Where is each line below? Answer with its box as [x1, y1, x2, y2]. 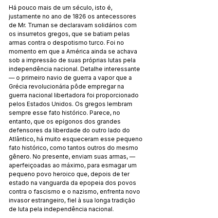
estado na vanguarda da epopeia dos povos [9, 179, 138, 186]
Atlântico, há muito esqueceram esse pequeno [9, 135, 144, 143]
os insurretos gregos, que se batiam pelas [9, 30, 131, 37]
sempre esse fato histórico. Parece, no [9, 109, 122, 116]
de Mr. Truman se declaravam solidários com [9, 21, 138, 29]
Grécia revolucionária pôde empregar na [9, 82, 126, 90]
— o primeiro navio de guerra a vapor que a [9, 73, 133, 81]
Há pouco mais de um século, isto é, [9, 3, 114, 11]
